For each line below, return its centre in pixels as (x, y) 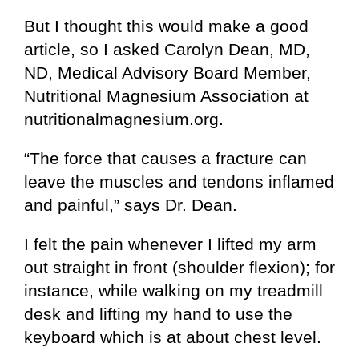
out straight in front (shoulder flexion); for (179, 267)
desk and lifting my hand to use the (158, 313)
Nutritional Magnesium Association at (166, 95)
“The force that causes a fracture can (165, 158)
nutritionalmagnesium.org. (124, 119)
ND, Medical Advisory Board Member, (167, 72)
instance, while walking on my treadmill (173, 290)
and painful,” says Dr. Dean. (131, 204)
